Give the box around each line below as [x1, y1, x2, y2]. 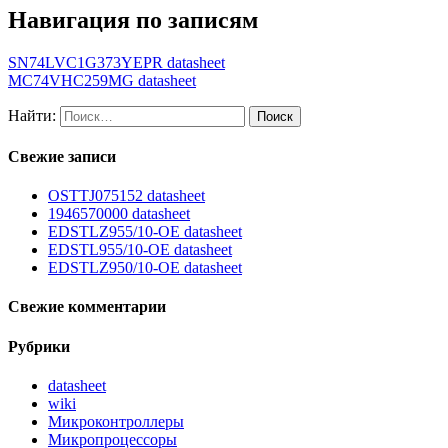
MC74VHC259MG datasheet [8, 71, 196, 89]
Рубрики [8, 337, 70, 355]
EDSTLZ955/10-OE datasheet [48, 223, 242, 241]
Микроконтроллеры [48, 413, 184, 431]
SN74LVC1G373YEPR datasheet [8, 53, 225, 71]
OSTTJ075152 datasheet [48, 187, 205, 205]
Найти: [8, 106, 56, 124]
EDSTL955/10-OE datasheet [48, 241, 232, 259]
